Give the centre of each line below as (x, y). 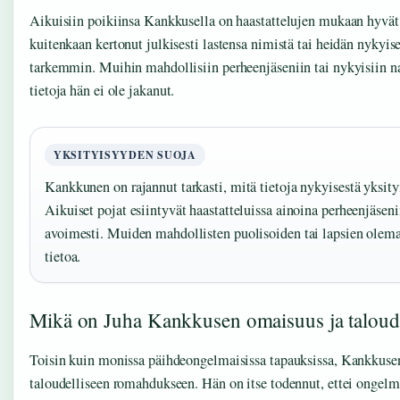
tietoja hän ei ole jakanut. (102, 90)
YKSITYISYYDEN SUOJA (125, 154)
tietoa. (63, 256)
